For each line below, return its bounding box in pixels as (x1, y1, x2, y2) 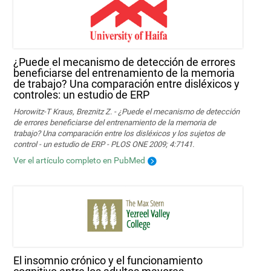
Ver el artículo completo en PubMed (13, 155, 146, 165)
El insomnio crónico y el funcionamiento (13, 253, 203, 267)
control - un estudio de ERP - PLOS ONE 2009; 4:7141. (13, 139, 195, 149)
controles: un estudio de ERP (13, 88, 150, 101)
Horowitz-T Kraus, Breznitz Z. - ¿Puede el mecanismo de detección (13, 106, 240, 116)
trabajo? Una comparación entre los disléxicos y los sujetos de (13, 128, 226, 138)
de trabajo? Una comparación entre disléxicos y (13, 77, 240, 90)
